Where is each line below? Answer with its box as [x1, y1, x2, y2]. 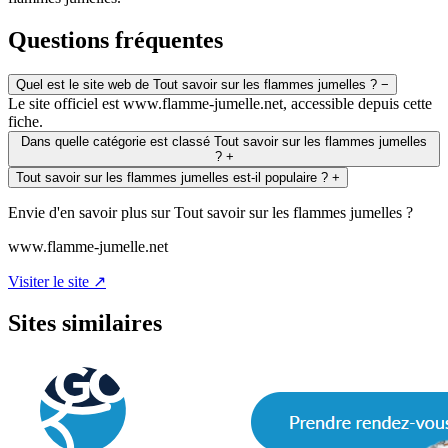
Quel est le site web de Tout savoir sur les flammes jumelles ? [16, 76, 377, 92]
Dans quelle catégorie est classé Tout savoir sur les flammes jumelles [21, 133, 427, 149]
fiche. [8, 112, 43, 130]
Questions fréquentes [8, 26, 223, 53]
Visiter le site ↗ [8, 272, 106, 290]
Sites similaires [8, 310, 162, 337]
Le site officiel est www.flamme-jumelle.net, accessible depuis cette [8, 94, 432, 112]
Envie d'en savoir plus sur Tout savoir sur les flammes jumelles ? [8, 203, 413, 221]
